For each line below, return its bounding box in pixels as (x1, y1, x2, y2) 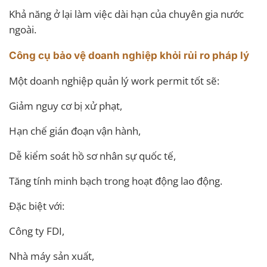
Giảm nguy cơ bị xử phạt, (9, 98, 122, 113)
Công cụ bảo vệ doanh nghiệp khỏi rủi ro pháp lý (9, 49, 249, 61)
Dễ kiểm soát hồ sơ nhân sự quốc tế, (9, 148, 176, 163)
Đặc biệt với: (9, 198, 64, 213)
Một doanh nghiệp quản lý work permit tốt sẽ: (9, 73, 219, 88)
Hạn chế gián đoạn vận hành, (9, 123, 141, 138)
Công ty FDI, (9, 223, 64, 238)
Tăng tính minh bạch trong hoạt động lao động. (9, 173, 222, 188)
